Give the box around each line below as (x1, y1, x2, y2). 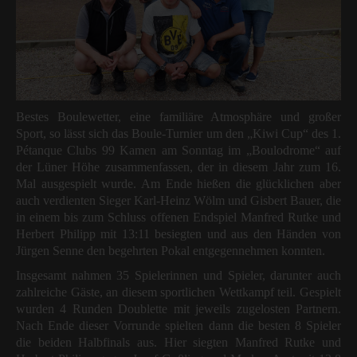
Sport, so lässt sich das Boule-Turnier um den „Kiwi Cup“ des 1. (16, 127, 341, 140)
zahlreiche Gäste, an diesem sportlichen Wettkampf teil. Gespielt (16, 285, 341, 299)
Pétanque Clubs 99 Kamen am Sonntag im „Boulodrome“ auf (16, 143, 341, 157)
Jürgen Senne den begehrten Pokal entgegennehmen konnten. (16, 244, 325, 257)
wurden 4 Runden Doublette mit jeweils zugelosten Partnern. (16, 302, 341, 316)
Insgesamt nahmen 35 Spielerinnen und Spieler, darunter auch (16, 269, 341, 282)
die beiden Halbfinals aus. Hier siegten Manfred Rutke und (16, 335, 341, 349)
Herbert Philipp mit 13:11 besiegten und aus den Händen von (16, 227, 341, 241)
